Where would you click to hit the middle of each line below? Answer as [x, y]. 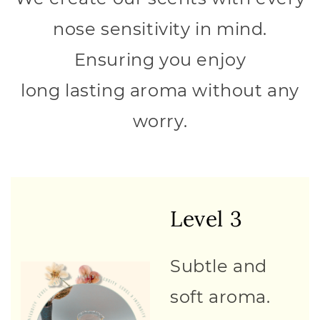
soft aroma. [220, 296]
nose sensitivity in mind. [160, 29]
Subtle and [219, 266]
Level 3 [206, 219]
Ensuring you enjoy [160, 60]
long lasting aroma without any [160, 91]
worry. [160, 121]
